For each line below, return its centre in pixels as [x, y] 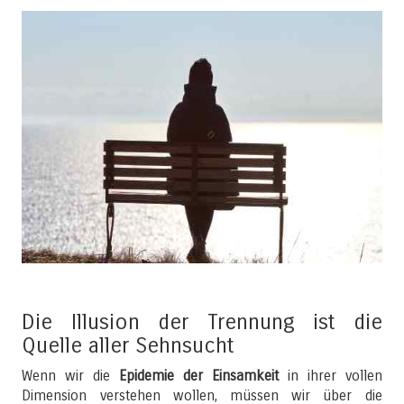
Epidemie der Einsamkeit [199, 376]
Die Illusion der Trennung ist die [202, 322]
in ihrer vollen [330, 376]
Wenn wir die [71, 376]
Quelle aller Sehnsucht [128, 345]
